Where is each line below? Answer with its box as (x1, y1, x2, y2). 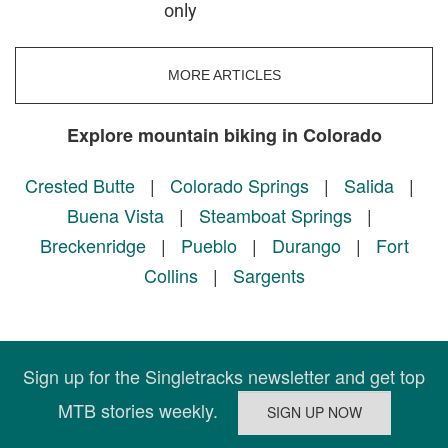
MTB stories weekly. (57, 396, 238, 423)
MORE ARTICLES (167, 66, 281, 83)
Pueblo (180, 231, 237, 258)
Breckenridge (39, 231, 146, 258)
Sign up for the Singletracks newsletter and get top (23, 362, 425, 389)
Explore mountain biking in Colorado (66, 121, 382, 148)
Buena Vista (66, 201, 164, 228)
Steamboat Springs (198, 201, 352, 228)
